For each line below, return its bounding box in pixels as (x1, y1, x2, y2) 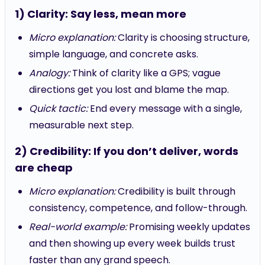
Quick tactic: (29, 102, 88, 115)
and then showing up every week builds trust (29, 237, 235, 250)
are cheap (15, 160, 73, 175)
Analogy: (29, 66, 70, 80)
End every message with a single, (88, 102, 242, 115)
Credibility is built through (115, 185, 235, 198)
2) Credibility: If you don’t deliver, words (15, 144, 238, 159)
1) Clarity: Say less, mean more (15, 7, 186, 21)
